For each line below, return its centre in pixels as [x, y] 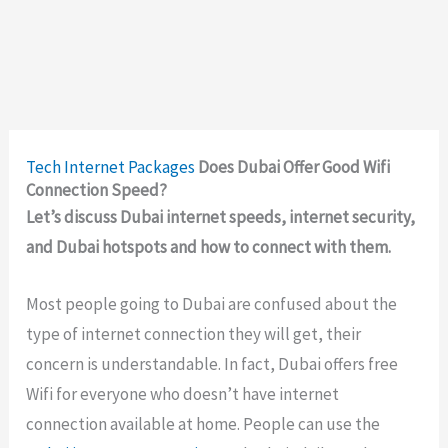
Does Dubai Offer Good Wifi [294, 166]
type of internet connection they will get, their [194, 334]
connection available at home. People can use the [203, 424]
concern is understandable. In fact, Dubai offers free [212, 364]
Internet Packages [130, 166]
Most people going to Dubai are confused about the [212, 304]
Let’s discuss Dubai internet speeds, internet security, [221, 216]
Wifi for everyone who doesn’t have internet [183, 394]
